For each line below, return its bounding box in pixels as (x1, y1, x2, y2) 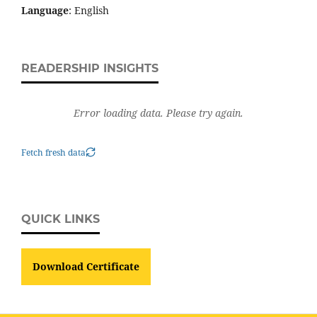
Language (21, 3, 69, 17)
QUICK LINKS (21, 212, 100, 226)
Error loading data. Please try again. (74, 105, 243, 120)
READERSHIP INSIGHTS (21, 61, 158, 75)
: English (69, 3, 109, 17)
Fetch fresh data (21, 146, 86, 158)
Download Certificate (33, 259, 139, 273)
